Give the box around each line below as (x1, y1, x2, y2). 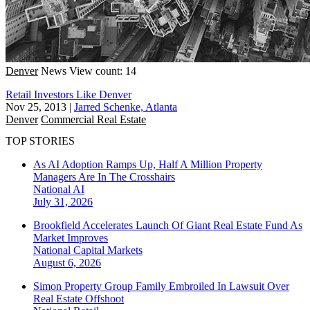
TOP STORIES (6, 135, 75, 147)
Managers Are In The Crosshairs (33, 171, 175, 183)
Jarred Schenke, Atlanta (74, 100, 177, 113)
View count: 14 (69, 64, 136, 77)
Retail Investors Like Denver (6, 88, 131, 100)
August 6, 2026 (33, 257, 101, 269)
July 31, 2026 (33, 196, 93, 208)
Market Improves (33, 232, 108, 244)
